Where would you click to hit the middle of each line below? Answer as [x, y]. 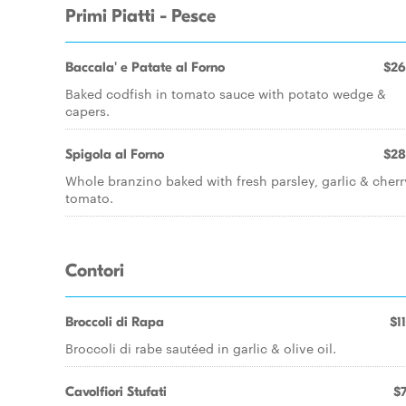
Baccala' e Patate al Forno [145, 67]
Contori [95, 271]
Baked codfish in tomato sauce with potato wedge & [226, 93]
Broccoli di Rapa [115, 322]
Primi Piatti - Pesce [140, 16]
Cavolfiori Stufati [116, 391]
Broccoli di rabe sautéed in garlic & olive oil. [201, 348]
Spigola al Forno [115, 154]
